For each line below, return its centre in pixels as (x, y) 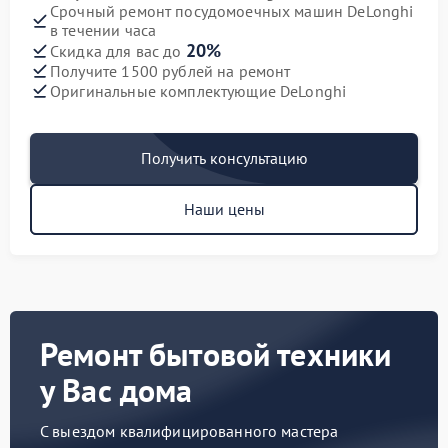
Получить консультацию (224, 158)
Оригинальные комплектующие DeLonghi (198, 90)
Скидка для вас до (118, 51)
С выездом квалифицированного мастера (189, 431)
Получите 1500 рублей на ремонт (170, 70)
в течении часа (103, 30)
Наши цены (224, 209)
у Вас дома (116, 390)
